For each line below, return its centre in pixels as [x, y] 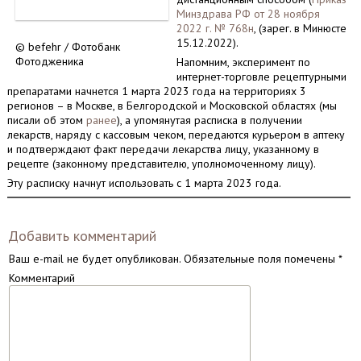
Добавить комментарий [82, 236]
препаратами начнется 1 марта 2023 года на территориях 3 [156, 91]
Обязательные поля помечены [259, 259]
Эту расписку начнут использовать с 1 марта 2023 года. [144, 183]
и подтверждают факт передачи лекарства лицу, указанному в [163, 149]
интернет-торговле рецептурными [261, 77]
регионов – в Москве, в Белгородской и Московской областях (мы [172, 106]
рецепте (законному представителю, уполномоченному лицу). [161, 164]
